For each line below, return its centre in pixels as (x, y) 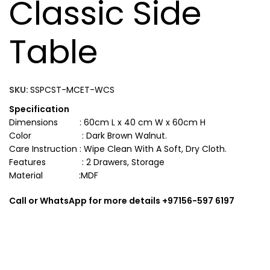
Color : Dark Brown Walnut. (88, 136)
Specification (39, 109)
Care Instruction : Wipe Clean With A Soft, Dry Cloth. (118, 149)
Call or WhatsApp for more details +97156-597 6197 (122, 201)
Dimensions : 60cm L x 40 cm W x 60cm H (107, 122)
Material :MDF (54, 175)
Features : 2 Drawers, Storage (87, 162)
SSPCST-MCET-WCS (72, 90)
